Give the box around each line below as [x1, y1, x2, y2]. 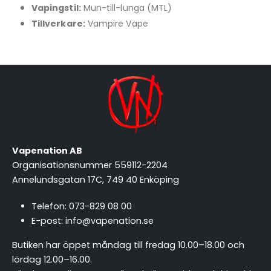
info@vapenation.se [65, 214, 154, 227]
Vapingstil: [31, 1, 81, 14]
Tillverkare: [31, 17, 85, 30]
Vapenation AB [12, 144, 82, 157]
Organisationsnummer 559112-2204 [12, 158, 168, 171]
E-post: [31, 214, 65, 227]
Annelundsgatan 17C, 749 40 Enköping [12, 173, 179, 186]
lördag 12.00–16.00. [12, 253, 92, 266]
